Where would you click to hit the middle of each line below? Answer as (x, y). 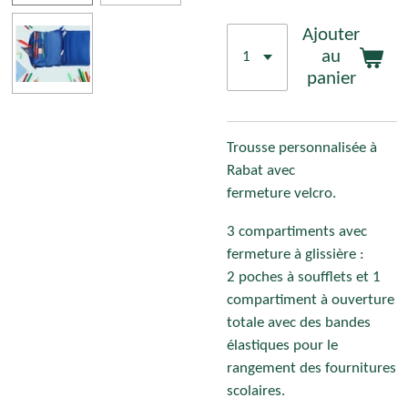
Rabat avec (261, 172)
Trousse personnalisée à (302, 149)
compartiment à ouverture (311, 300)
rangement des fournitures (311, 368)
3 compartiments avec (297, 232)
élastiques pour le (282, 346)
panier (331, 79)
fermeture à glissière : (296, 255)
